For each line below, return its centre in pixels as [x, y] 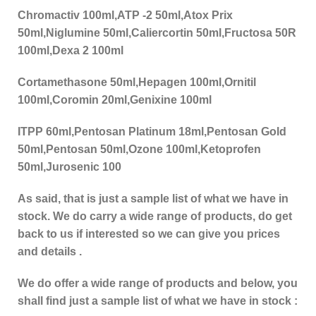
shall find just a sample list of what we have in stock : [158, 301]
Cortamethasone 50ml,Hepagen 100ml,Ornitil [137, 83]
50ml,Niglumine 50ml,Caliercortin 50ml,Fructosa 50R [157, 33]
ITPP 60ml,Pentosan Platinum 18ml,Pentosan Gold [152, 132]
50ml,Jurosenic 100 [69, 167]
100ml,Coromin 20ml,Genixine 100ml [115, 100]
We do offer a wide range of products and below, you [158, 284]
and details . [50, 252]
